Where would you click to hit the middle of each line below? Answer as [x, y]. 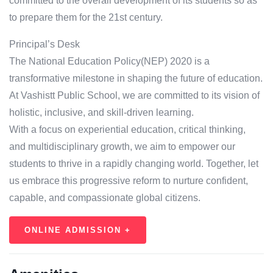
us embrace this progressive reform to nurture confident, [129, 181]
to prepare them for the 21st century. [86, 18]
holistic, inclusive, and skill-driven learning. [101, 113]
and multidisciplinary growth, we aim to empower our [122, 147]
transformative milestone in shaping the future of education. [136, 79]
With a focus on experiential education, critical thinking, [127, 130]
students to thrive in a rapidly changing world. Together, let [134, 164]
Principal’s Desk [44, 44]
